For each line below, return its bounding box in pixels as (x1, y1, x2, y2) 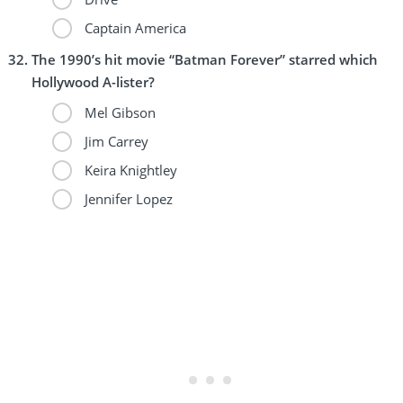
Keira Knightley (80, 160, 177, 179)
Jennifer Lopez (80, 189, 173, 208)
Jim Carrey (80, 131, 148, 150)
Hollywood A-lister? (31, 72, 155, 91)
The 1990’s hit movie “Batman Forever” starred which (31, 49, 378, 68)
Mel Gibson (80, 103, 156, 121)
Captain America (80, 18, 186, 37)
